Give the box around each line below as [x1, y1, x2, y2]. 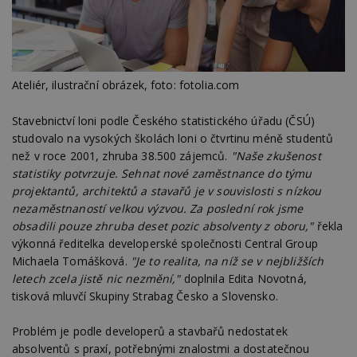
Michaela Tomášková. [12, 253, 131, 269]
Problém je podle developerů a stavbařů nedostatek [12, 324, 288, 339]
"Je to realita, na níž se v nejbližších [130, 253, 324, 269]
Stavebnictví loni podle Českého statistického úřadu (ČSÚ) [12, 112, 315, 128]
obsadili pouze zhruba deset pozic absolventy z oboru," [12, 218, 314, 233]
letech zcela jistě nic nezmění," [12, 270, 181, 286]
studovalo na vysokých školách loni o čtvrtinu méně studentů [12, 130, 334, 146]
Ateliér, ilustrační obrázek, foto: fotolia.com [12, 77, 240, 93]
